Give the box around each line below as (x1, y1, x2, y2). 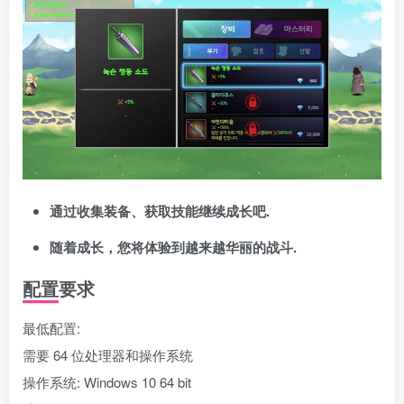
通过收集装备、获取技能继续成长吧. (50, 237, 270, 258)
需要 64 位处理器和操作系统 (23, 381, 193, 401)
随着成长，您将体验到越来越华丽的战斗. (50, 273, 297, 294)
